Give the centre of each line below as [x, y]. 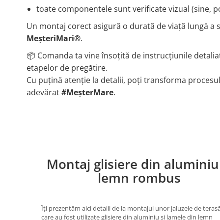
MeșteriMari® [53, 39]
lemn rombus [139, 178]
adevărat [44, 93]
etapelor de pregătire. [67, 68]
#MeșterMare [87, 93]
